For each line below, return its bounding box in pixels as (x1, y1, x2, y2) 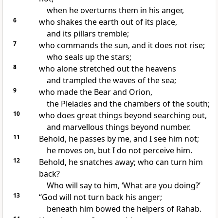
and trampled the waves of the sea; (46, 75, 176, 86)
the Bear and (79, 87, 129, 98)
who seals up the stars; (46, 52, 131, 63)
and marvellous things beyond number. (46, 122, 191, 133)
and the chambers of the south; (93, 98, 210, 109)
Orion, (128, 87, 152, 98)
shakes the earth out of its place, (56, 17, 177, 28)
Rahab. (176, 203, 201, 215)
